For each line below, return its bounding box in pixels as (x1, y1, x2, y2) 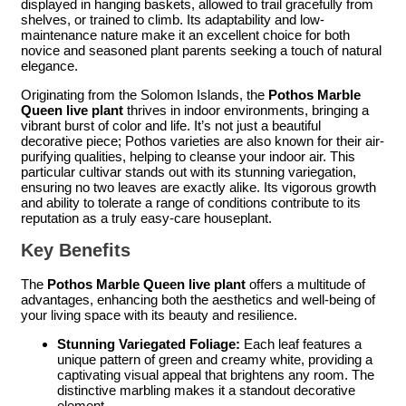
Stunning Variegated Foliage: (57, 335, 240, 352)
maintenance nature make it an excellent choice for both (21, 26, 350, 43)
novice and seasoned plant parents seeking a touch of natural (21, 42, 382, 58)
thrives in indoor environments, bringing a (123, 101, 369, 118)
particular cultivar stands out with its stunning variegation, (21, 163, 356, 179)
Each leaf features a (240, 335, 362, 352)
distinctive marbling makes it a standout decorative (57, 382, 355, 398)
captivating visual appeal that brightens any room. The (57, 366, 374, 382)
